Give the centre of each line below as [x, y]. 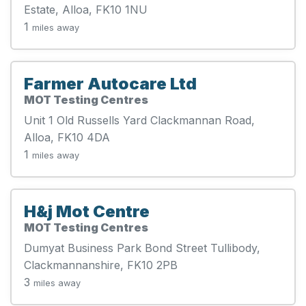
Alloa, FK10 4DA [67, 137]
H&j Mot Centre [87, 211]
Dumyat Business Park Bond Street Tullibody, [142, 248]
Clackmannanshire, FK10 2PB [101, 265]
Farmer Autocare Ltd [110, 83]
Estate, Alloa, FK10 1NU [86, 9]
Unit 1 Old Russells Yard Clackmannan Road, [139, 120]
